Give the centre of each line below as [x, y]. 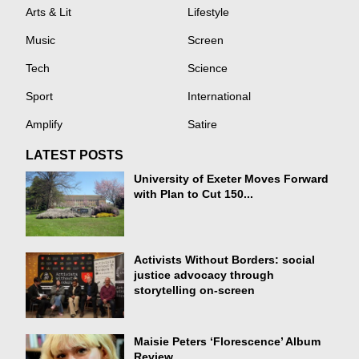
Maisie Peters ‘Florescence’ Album [228, 342]
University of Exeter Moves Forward [232, 179]
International [219, 96]
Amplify [44, 124]
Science [208, 68]
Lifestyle [208, 12]
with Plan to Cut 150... [194, 194]
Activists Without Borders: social [225, 260]
